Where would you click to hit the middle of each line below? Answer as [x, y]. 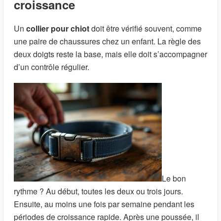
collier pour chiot [58, 28]
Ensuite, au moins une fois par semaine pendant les [104, 204]
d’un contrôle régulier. [52, 67]
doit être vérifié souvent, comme [146, 28]
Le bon [174, 179]
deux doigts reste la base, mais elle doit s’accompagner [110, 54]
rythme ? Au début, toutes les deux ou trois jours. [98, 191]
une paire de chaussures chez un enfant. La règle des [107, 41]
